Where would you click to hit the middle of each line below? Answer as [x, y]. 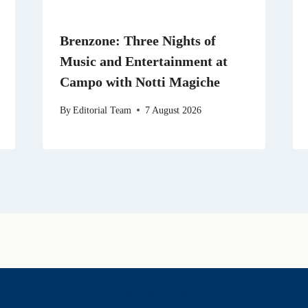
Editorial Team [102, 110]
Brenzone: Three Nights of [137, 41]
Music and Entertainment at [143, 62]
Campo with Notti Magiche [140, 82]
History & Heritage [154, 293]
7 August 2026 [173, 110]
